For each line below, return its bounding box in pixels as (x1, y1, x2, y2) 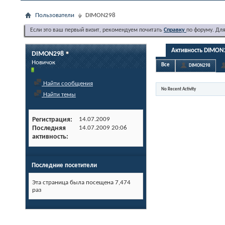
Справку (164, 27, 186, 33)
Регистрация (32, 116, 70, 124)
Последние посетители (32, 162, 97, 169)
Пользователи (35, 12, 74, 19)
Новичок (32, 59, 55, 66)
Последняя (32, 125, 66, 132)
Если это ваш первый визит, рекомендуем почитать (30, 27, 164, 33)
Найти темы (42, 91, 76, 98)
